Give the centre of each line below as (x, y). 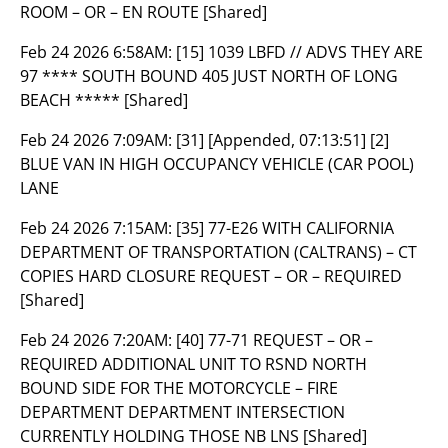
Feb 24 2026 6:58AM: (98, 52)
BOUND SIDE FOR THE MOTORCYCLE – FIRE (179, 388)
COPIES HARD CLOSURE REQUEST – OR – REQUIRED (211, 276)
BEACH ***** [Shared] (104, 100)
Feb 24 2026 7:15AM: (98, 228)
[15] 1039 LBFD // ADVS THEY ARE (299, 52)
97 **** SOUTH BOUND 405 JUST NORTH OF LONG (209, 76)
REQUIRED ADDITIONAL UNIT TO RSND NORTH (193, 364)
